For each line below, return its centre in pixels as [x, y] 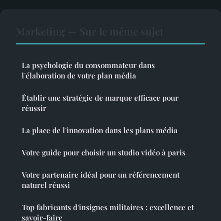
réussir [34, 108]
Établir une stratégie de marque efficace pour [100, 98]
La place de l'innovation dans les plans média [100, 130]
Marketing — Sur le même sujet [90, 31]
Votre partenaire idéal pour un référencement [101, 175]
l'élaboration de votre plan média [79, 76]
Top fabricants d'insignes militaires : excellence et [108, 207]
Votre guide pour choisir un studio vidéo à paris [104, 153]
